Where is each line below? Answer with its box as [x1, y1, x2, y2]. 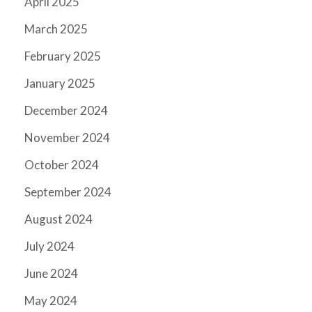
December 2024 [24, 103, 108, 118]
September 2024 [24, 185, 111, 200]
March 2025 [24, 22, 88, 37]
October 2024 [24, 157, 99, 173]
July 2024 [24, 239, 75, 254]
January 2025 [24, 76, 95, 91]
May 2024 [24, 293, 77, 309]
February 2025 [24, 49, 101, 64]
